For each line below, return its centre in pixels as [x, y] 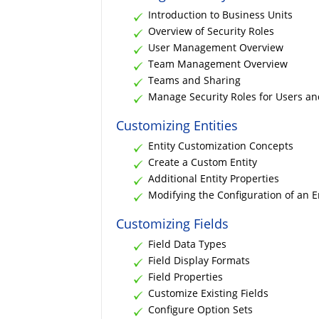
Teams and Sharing [194, 80]
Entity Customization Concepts [221, 145]
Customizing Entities [177, 125]
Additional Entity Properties [214, 178]
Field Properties [185, 276]
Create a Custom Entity [203, 162]
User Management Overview [216, 47]
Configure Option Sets [200, 309]
